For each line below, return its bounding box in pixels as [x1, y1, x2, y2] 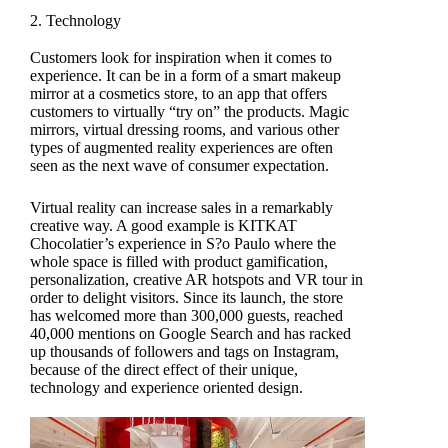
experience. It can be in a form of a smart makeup [29, 66, 341, 84]
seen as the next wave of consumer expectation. [29, 156, 329, 174]
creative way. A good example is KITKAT [29, 216, 297, 234]
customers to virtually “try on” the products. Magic [29, 102, 349, 120]
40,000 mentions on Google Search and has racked [29, 324, 351, 342]
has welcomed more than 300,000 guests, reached [29, 306, 343, 324]
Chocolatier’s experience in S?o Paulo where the [29, 234, 336, 252]
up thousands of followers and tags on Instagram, [29, 342, 339, 360]
